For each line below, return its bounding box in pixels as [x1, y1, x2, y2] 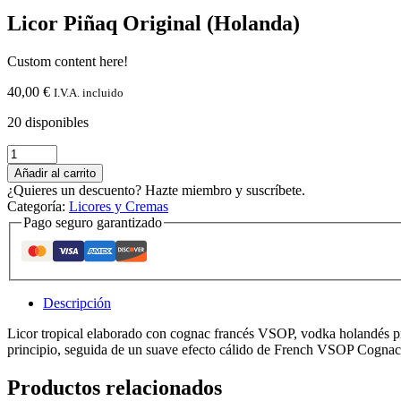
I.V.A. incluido [54, 85, 124, 99]
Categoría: [7, 198, 69, 214]
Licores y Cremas [69, 198, 168, 214]
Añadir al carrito [14, 166, 96, 180]
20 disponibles [7, 114, 89, 130]
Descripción [43, 295, 111, 311]
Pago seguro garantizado [23, 214, 162, 230]
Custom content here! [7, 53, 128, 69]
